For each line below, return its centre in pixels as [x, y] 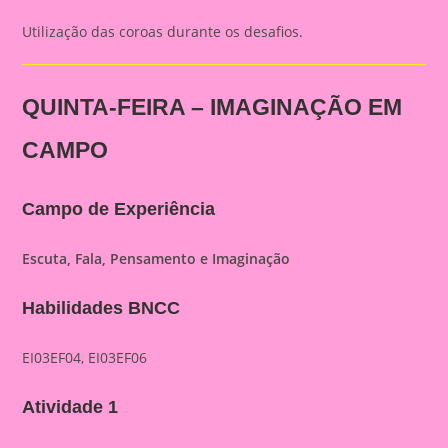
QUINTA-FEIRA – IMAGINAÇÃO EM [212, 107]
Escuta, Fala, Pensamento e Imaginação [156, 258]
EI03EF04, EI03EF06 [85, 357]
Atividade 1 [70, 407]
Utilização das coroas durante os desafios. [163, 31]
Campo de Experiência [119, 209]
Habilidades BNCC [101, 308]
